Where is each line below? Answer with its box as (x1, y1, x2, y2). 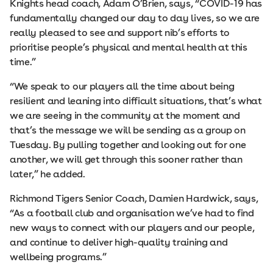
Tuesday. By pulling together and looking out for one (10, 139, 246, 151)
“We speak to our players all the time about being (10, 80, 235, 92)
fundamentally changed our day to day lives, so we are (10, 12, 260, 24)
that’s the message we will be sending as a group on (10, 124, 246, 136)
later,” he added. (10, 168, 85, 180)
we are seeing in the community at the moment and (10, 110, 240, 121)
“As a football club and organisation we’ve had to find (10, 207, 254, 219)
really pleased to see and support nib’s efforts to (10, 27, 230, 38)
